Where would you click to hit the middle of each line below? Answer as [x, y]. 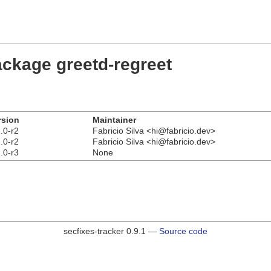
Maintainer [114, 119]
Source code [183, 231]
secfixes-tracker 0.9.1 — [111, 231]
